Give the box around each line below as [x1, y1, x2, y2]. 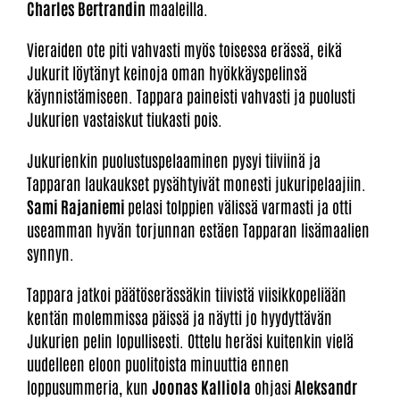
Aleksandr [295, 375, 357, 397]
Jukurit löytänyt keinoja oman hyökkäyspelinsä [27, 61, 307, 83]
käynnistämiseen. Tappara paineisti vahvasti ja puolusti [27, 84, 355, 106]
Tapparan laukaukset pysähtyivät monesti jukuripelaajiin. [27, 171, 366, 194]
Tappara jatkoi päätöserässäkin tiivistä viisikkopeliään [27, 282, 346, 304]
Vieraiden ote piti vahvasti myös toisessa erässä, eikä [27, 37, 342, 60]
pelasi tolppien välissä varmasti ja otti [128, 195, 352, 217]
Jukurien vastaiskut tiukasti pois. [27, 107, 222, 129]
